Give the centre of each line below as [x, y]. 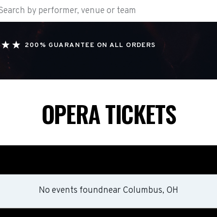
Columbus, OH [150, 191]
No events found [71, 191]
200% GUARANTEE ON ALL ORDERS [90, 45]
